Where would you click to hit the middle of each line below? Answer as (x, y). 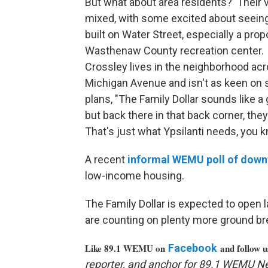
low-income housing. (135, 176)
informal (150, 160)
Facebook (193, 248)
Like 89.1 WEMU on (127, 249)
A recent (106, 160)
